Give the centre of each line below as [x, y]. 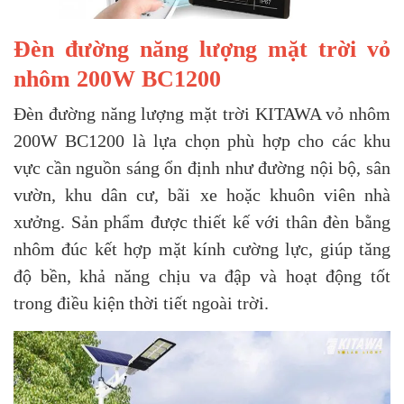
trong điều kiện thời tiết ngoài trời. [141, 303]
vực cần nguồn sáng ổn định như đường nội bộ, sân [202, 167]
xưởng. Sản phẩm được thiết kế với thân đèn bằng [202, 221]
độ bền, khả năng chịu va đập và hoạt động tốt [202, 275]
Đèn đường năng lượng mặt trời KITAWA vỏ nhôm [202, 113]
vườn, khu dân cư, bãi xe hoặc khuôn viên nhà [202, 194]
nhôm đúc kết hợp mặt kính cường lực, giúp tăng [202, 248]
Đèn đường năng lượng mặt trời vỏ [202, 49]
